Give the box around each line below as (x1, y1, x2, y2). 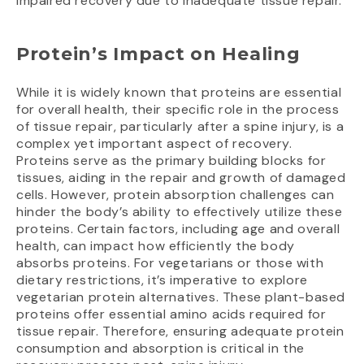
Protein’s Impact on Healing (16, 42, 301, 65)
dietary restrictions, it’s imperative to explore (16, 271, 308, 288)
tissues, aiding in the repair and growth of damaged (16, 168, 346, 186)
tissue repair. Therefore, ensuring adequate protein (16, 322, 344, 340)
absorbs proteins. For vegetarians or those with (16, 253, 324, 271)
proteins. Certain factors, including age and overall (16, 219, 340, 237)
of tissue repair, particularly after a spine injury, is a (16, 117, 344, 135)
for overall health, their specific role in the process (16, 100, 340, 118)
